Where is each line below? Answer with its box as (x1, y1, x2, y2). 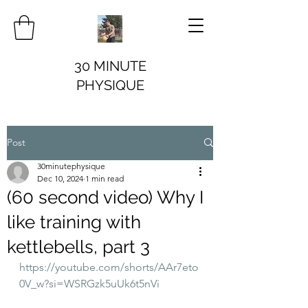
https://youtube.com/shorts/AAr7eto (19, 260, 199, 274)
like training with (7, 211, 141, 232)
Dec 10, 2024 (37, 173, 83, 184)
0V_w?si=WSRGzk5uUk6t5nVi (19, 276, 159, 290)
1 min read (85, 173, 124, 184)
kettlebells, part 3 (7, 236, 150, 257)
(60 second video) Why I (7, 186, 203, 208)
